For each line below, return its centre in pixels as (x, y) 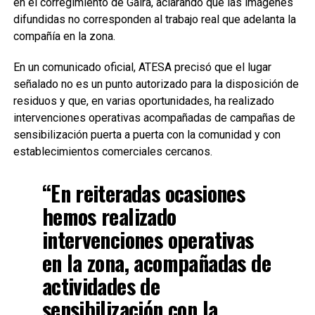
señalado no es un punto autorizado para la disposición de (156, 84)
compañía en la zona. (64, 36)
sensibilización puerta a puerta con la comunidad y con (147, 135)
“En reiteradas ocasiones (143, 193)
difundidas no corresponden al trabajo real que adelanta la (154, 19)
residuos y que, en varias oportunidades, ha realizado (143, 101)
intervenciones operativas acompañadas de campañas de (154, 118)
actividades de (101, 286)
